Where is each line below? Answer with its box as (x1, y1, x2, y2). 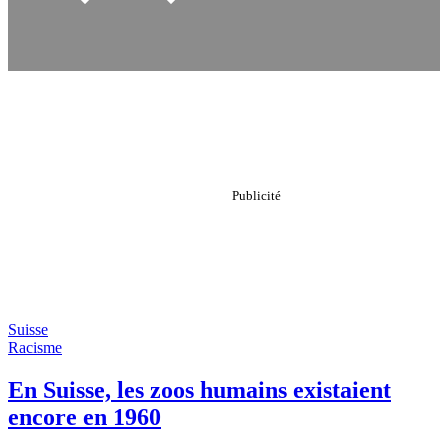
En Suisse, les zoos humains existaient (8, 376, 391, 403)
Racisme (8, 339, 62, 356)
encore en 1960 (8, 403, 161, 430)
